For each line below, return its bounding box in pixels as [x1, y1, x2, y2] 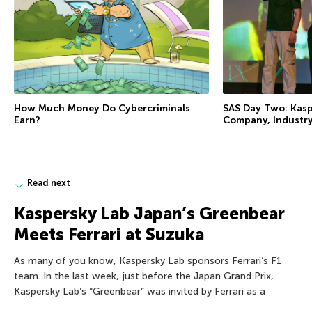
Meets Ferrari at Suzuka [14, 224, 204, 245]
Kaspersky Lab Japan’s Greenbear [14, 203, 285, 224]
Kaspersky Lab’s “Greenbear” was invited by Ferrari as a [14, 286, 265, 298]
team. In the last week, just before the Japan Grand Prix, [14, 270, 274, 283]
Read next [27, 178, 70, 189]
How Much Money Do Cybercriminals [14, 102, 190, 115]
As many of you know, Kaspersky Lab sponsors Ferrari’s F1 [14, 255, 282, 267]
